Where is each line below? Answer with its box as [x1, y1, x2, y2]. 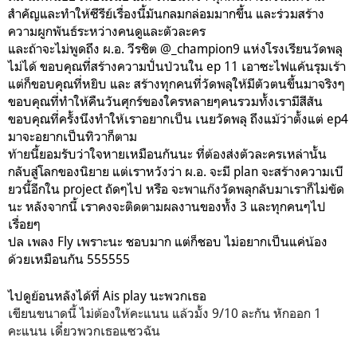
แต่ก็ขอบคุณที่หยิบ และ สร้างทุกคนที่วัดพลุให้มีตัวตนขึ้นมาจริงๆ [8, 75, 345, 92]
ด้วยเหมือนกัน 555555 [8, 250, 130, 267]
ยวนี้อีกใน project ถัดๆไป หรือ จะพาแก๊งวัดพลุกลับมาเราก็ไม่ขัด [8, 180, 344, 197]
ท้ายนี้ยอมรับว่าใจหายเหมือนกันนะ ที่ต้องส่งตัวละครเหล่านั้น [8, 145, 327, 162]
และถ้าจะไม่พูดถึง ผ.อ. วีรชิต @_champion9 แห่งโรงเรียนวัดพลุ [8, 40, 343, 57]
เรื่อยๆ [8, 215, 44, 232]
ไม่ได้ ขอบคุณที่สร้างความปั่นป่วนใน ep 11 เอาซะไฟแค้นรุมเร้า [8, 57, 346, 74]
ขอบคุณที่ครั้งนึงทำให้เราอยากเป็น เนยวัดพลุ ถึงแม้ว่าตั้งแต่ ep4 [8, 110, 348, 127]
